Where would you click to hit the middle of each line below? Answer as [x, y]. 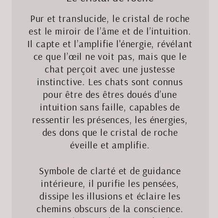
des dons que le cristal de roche [110, 132]
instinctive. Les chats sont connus [110, 82]
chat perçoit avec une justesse [110, 69]
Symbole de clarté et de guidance [110, 171]
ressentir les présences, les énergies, [110, 120]
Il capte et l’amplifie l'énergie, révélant [110, 44]
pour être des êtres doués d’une [110, 94]
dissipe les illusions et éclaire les [110, 196]
